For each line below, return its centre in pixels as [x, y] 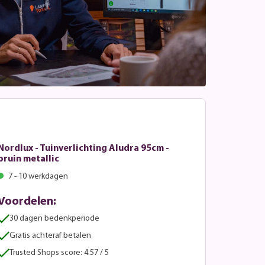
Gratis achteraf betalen [51, 236]
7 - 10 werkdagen [38, 177]
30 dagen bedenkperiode [55, 219]
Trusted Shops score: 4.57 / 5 [59, 253]
